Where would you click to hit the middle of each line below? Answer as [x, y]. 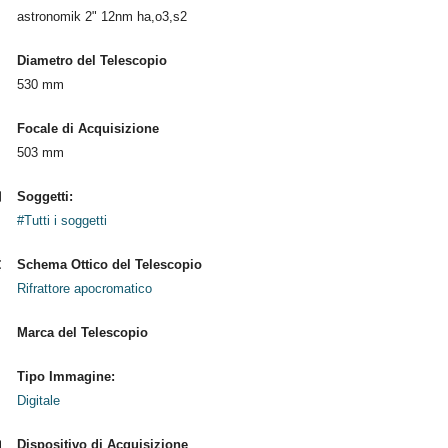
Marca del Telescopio [82, 332]
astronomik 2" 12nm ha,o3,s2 [101, 16]
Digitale [38, 400]
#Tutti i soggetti [61, 220]
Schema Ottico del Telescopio [109, 264]
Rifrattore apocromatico [84, 288]
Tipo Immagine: [65, 376]
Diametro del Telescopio [91, 60]
